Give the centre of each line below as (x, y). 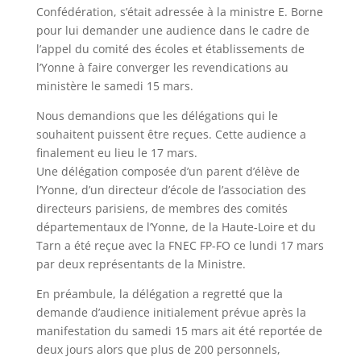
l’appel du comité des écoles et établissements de (170, 49)
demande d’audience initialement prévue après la (171, 312)
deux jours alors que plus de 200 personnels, (158, 349)
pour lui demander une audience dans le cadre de (172, 30)
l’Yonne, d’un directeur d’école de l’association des (171, 190)
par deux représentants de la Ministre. (141, 264)
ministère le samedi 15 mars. (114, 86)
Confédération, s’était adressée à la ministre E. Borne (179, 12)
